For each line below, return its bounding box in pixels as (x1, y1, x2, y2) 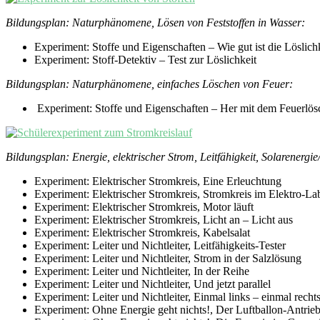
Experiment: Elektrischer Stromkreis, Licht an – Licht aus (34, 213, 293, 226)
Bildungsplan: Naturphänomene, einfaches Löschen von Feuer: (6, 77, 293, 90)
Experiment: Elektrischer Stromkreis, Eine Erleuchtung (34, 174, 281, 187)
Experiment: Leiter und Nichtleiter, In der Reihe (34, 264, 249, 277)
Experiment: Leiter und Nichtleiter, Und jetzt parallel (34, 277, 271, 290)
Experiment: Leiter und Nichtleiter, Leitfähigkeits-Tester (34, 239, 286, 251)
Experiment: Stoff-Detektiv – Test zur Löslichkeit (34, 53, 256, 66)
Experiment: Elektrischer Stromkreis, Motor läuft (34, 200, 254, 213)
